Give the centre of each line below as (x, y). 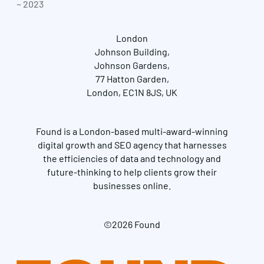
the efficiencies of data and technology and (132, 158)
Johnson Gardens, (132, 65)
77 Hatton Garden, (132, 78)
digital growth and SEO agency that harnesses (132, 144)
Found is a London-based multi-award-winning (132, 131)
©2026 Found (132, 224)
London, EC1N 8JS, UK (132, 92)
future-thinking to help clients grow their (132, 171)
